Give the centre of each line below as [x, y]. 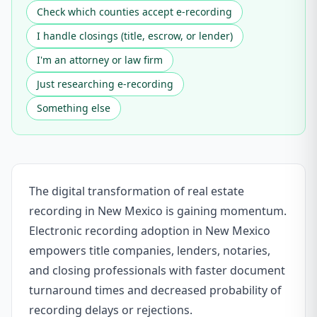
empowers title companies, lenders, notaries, [150, 250]
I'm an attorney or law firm [100, 60]
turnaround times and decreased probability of [155, 290]
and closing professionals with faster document [157, 270]
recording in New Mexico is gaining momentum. [158, 211]
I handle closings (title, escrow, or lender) [135, 36]
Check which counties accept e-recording [134, 12]
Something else [74, 108]
